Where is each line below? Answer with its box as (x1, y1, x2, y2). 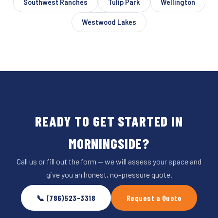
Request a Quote (127, 193, 182, 202)
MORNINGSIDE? (68, 135, 150, 152)
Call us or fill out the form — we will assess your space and (17, 157, 201, 166)
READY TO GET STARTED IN (35, 112, 183, 130)
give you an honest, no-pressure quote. (46, 170, 172, 180)
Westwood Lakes (82, 18, 136, 27)
